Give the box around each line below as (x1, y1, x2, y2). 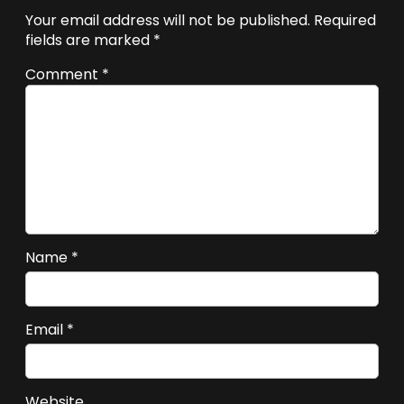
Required (314, 10, 376, 32)
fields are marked (25, 30, 153, 51)
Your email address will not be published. (25, 10, 310, 32)
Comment (25, 64, 102, 86)
